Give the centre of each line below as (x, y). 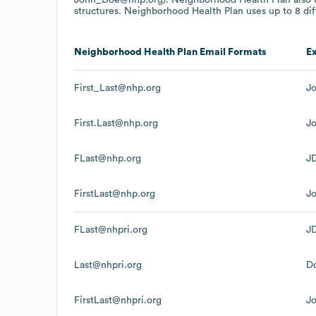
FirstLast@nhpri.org (118, 300)
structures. (99, 11)
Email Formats (232, 52)
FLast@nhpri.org (111, 230)
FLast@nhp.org (108, 158)
